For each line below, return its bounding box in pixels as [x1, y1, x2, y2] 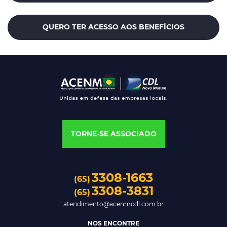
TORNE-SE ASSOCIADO [70, 129, 157, 138]
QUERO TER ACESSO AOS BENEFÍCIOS [43, 22, 184, 32]
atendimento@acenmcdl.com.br [63, 200, 164, 208]
